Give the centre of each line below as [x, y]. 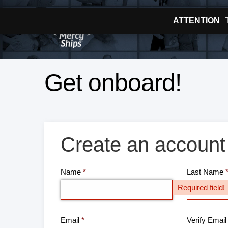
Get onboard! [113, 83]
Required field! [201, 188]
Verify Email [207, 220]
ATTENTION [196, 21]
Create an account [143, 145]
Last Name [205, 172]
